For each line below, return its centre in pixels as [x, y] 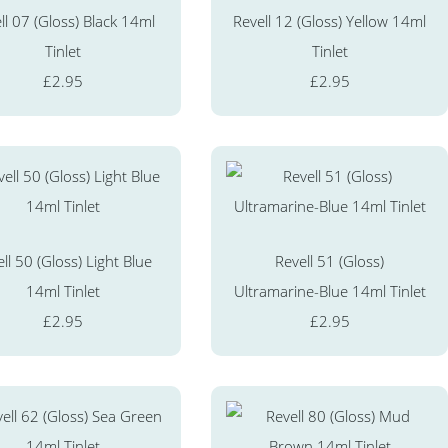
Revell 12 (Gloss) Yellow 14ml [330, 20]
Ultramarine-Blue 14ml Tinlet [329, 290]
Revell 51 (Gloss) [330, 260]
